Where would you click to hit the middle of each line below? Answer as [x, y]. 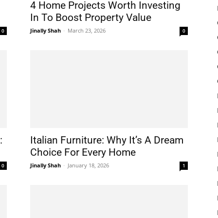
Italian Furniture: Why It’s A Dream [107, 140]
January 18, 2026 [88, 165]
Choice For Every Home [83, 152]
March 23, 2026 [87, 30]
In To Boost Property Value [91, 18]
